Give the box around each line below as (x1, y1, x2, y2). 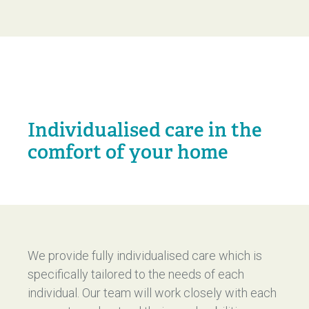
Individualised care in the (28, 118, 262, 142)
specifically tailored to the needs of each (28, 267, 244, 281)
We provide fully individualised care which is (28, 248, 262, 263)
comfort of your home (28, 140, 228, 164)
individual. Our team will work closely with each (28, 286, 277, 300)
